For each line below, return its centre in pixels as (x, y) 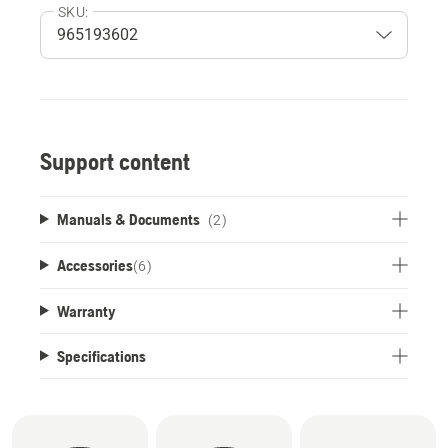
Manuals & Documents (128, 218)
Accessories (94, 264)
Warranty (86, 310)
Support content (115, 161)
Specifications (101, 355)
